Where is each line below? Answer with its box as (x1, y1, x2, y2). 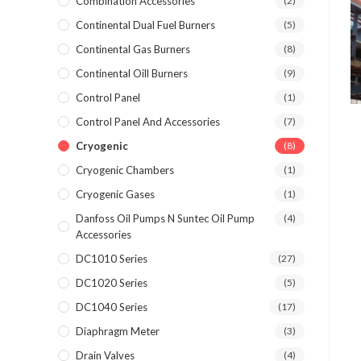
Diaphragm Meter (76, 325, 160, 338)
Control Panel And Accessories (76, 115, 220, 128)
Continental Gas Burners (76, 43, 190, 56)
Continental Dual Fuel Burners (76, 19, 215, 31)
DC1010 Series (76, 252, 147, 265)
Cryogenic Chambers (76, 164, 174, 176)
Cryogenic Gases (76, 188, 155, 201)
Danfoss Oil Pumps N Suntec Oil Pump (76, 212, 255, 225)
